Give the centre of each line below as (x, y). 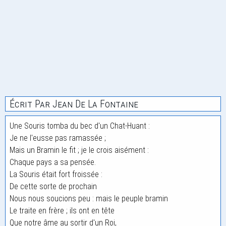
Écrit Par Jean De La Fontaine (74, 104)
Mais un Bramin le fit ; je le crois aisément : (79, 150)
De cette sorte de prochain (53, 186)
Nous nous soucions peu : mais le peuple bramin (89, 199)
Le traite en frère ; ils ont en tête (62, 211)
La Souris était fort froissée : (56, 174)
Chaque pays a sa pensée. (53, 162)
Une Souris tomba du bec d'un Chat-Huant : (80, 126)
